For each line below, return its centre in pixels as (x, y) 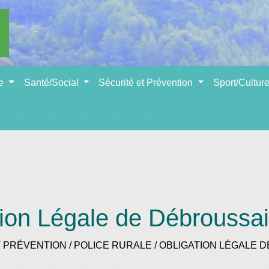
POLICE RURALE (113, 245)
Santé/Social (52, 83)
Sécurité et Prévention (147, 83)
